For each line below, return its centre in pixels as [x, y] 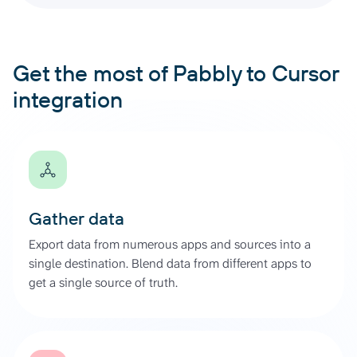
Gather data [76, 218]
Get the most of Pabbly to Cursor [176, 73]
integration [68, 99]
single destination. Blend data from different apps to [170, 263]
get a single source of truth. [103, 282]
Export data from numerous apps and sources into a [170, 244]
